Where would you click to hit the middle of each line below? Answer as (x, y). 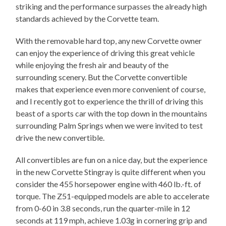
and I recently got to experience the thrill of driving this (110, 101)
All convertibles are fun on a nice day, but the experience (112, 160)
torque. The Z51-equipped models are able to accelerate (113, 196)
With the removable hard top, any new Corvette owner (109, 41)
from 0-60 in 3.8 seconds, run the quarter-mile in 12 (103, 208)
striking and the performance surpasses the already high (111, 7)
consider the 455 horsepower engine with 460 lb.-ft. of (109, 184)
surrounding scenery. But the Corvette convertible (102, 77)
